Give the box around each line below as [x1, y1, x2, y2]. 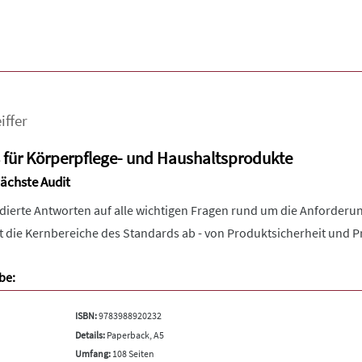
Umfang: [74, 347, 111, 360]
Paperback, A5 [104, 328, 164, 341]
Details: [74, 328, 105, 341]
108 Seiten [110, 347, 154, 360]
